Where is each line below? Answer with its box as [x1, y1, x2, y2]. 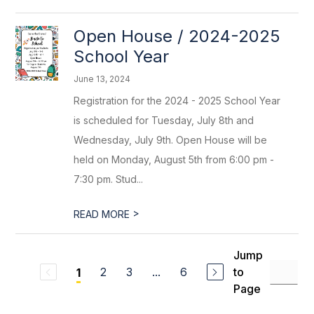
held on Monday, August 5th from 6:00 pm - [74, 153, 275, 165]
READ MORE [74, 208, 133, 220]
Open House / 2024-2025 [74, 26, 281, 46]
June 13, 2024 [74, 74, 131, 84]
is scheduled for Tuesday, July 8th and [74, 114, 254, 126]
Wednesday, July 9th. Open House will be [74, 134, 268, 146]
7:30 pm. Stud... [74, 173, 144, 185]
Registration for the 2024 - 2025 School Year [74, 95, 281, 107]
